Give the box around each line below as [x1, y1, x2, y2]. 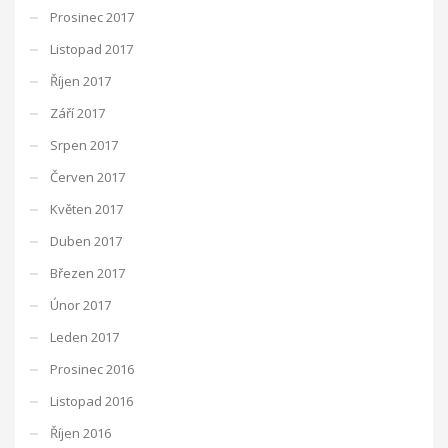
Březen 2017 [50, 263, 125, 282]
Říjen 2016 [50, 423, 111, 442]
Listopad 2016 [50, 391, 133, 410]
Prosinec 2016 [50, 359, 134, 378]
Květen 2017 [50, 199, 123, 218]
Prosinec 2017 [50, 7, 134, 26]
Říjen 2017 [50, 71, 111, 90]
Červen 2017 [50, 167, 125, 186]
